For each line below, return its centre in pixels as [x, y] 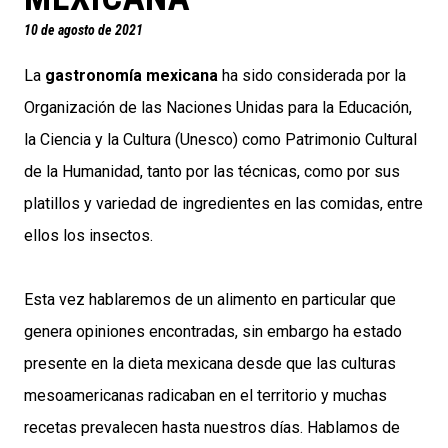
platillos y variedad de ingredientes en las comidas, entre [223, 204]
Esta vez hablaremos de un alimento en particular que [210, 300]
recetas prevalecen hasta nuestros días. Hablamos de [212, 428]
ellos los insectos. [88, 236]
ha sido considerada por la [312, 76]
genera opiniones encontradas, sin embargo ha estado [213, 332]
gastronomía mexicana [131, 76]
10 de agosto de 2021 [83, 30]
